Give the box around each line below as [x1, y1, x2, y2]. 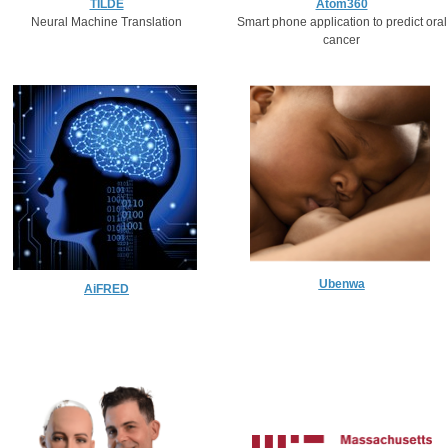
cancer [323, 32, 360, 47]
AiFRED [84, 282, 129, 296]
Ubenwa [318, 277, 365, 291]
